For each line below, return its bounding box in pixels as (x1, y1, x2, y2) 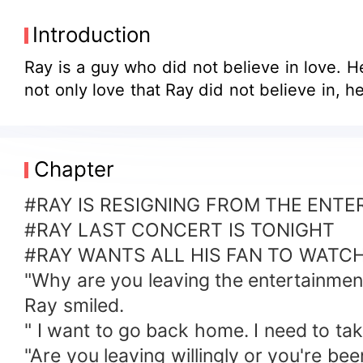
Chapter (33, 156, 114, 181)
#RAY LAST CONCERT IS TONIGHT (24, 219, 335, 242)
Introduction (32, 21, 152, 47)
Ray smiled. (24, 294, 124, 318)
